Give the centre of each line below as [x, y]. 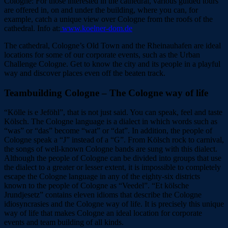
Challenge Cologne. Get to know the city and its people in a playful [112, 64]
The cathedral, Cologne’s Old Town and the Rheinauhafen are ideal [112, 46]
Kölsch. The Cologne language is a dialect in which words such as [111, 122]
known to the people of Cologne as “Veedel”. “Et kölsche [96, 186]
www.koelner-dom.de [96, 28]
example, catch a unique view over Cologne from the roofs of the [108, 19]
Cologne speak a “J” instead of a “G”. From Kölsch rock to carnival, [114, 140]
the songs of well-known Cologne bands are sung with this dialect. [111, 149]
